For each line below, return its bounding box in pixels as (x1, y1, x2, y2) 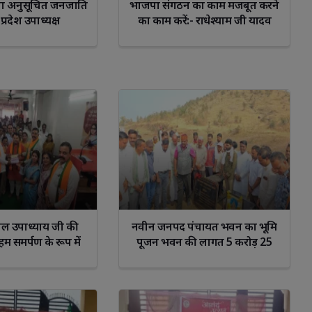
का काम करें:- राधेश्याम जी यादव (137, 12, 272, 28)
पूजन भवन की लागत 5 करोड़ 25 (136, 233, 272, 249)
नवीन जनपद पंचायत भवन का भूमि (131, 218, 277, 234)
